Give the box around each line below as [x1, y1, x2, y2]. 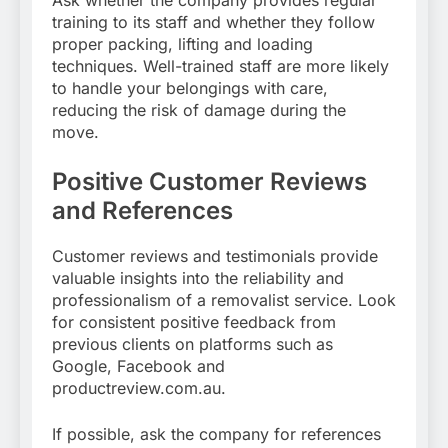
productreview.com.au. [52, 377, 226, 398]
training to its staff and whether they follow [52, 11, 375, 32]
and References [52, 195, 233, 225]
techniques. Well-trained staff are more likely [52, 55, 389, 76]
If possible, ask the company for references [52, 423, 381, 444]
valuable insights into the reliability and [52, 267, 344, 288]
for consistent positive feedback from [52, 311, 336, 332]
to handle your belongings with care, [52, 77, 328, 98]
